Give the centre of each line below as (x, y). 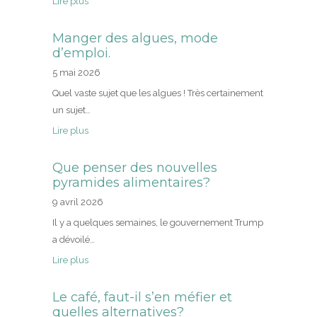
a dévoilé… (74, 240)
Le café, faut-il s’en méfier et (142, 298)
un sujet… (71, 110)
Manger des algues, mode (135, 39)
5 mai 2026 (76, 73)
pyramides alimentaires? (131, 183)
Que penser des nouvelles (135, 168)
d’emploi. (81, 53)
